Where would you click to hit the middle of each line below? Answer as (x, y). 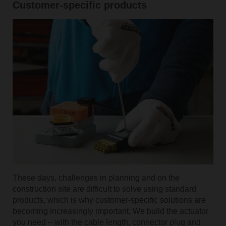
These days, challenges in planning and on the (96, 178)
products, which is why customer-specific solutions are (109, 200)
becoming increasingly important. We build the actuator (110, 211)
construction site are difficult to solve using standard (104, 189)
